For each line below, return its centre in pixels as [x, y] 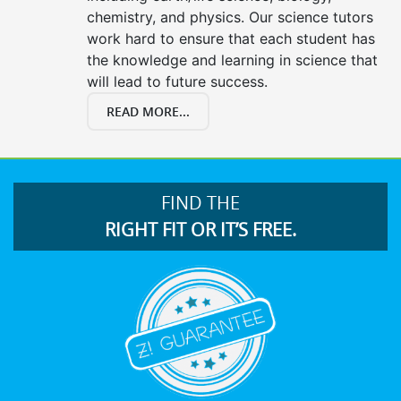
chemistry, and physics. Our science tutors [230, 17]
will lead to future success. [177, 81]
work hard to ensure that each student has [231, 38]
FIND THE [200, 202]
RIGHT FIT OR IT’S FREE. [200, 229]
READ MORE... [148, 111]
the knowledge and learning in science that [232, 60]
